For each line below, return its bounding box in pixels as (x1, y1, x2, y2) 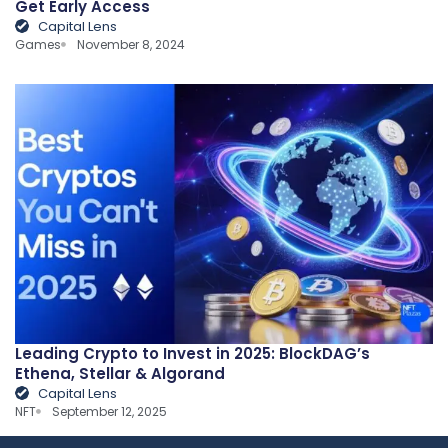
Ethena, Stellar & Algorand (15, 362, 225, 384)
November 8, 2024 (77, 35, 186, 53)
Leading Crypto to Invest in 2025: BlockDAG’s (15, 342, 370, 364)
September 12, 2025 (52, 402, 168, 420)
